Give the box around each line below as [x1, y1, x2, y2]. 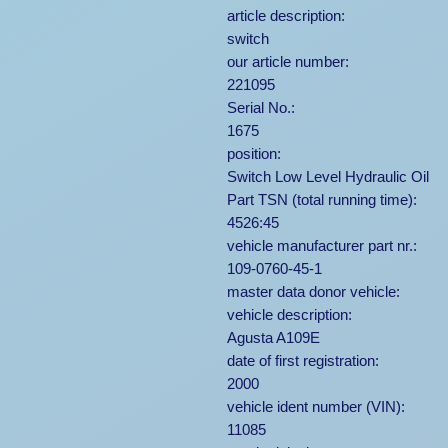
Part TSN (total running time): [227, 191, 417, 209]
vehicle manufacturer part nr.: [227, 237, 417, 255]
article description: [227, 7, 345, 25]
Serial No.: [227, 99, 295, 117]
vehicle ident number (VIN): [227, 398, 405, 416]
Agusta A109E [227, 329, 320, 347]
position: [227, 145, 281, 163]
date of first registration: [227, 352, 379, 370]
